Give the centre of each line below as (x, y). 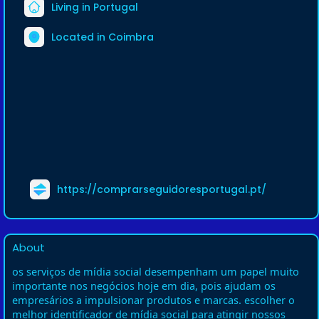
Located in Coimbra (103, 37)
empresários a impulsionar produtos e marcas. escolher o (153, 300)
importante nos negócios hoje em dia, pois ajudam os (144, 286)
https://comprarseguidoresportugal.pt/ (162, 189)
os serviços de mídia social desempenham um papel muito (156, 271)
